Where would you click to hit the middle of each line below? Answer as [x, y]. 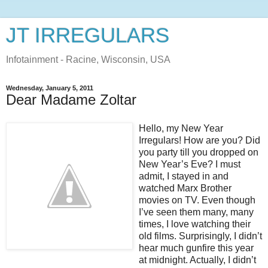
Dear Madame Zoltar [71, 100]
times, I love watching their [195, 224]
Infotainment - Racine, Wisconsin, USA [88, 60]
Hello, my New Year [181, 128]
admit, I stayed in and [184, 176]
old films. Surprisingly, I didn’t [200, 236]
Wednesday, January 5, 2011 [50, 88]
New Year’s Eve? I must [190, 164]
